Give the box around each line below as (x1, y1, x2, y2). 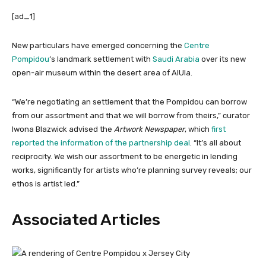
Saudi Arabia (153, 55, 199, 64)
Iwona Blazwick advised (12, 125, 98, 134)
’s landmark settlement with (49, 55, 153, 64)
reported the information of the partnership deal (12, 138, 190, 148)
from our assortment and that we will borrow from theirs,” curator (12, 111, 250, 121)
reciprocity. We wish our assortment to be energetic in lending (12, 152, 237, 161)
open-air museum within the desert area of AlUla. (12, 68, 192, 78)
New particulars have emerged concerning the (12, 41, 184, 50)
